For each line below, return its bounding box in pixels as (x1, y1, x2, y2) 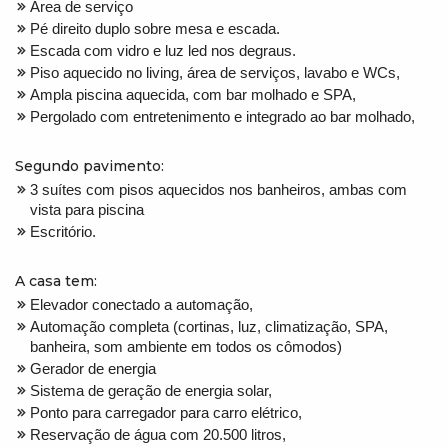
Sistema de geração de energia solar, (30, 381, 272, 399)
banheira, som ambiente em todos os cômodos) (30, 337, 342, 355)
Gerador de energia (30, 359, 156, 377)
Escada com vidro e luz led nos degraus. (30, 41, 296, 59)
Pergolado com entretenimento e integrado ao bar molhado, (30, 107, 415, 125)
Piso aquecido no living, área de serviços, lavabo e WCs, (30, 63, 400, 81)
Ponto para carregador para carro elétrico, (30, 403, 302, 421)
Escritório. (30, 222, 96, 240)
